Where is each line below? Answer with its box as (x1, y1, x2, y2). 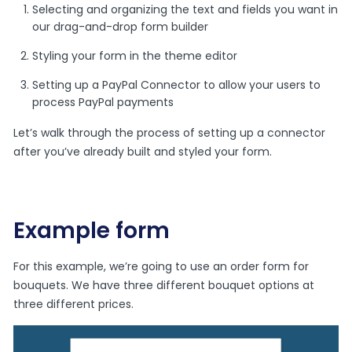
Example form (13, 214, 170, 246)
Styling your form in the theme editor (32, 47, 238, 64)
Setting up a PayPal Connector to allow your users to (32, 76, 321, 93)
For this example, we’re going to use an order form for (13, 258, 310, 274)
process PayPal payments (32, 93, 174, 110)
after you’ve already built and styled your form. (13, 143, 273, 159)
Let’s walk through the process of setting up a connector (13, 124, 326, 141)
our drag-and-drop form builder (32, 18, 209, 35)
